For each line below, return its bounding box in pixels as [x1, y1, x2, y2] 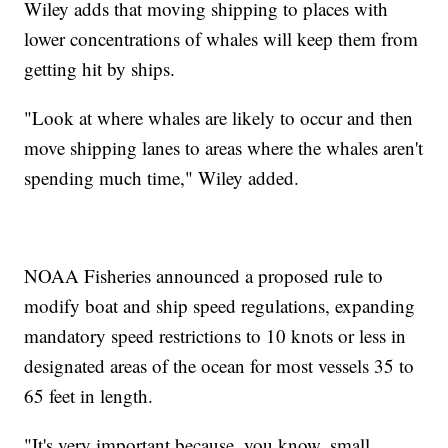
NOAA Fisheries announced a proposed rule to [24, 262, 384, 288]
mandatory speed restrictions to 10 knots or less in [24, 322, 407, 348]
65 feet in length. [24, 382, 154, 408]
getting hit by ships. [24, 55, 176, 81]
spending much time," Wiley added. [24, 164, 300, 190]
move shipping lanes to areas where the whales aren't [24, 134, 424, 160]
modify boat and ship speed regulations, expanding [24, 292, 416, 318]
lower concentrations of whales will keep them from [24, 25, 419, 51]
